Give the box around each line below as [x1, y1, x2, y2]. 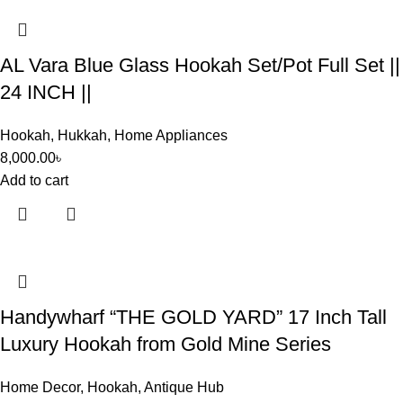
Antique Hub [144, 380, 224, 395]
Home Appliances [114, 128, 228, 143]
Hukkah [58, 128, 107, 143]
